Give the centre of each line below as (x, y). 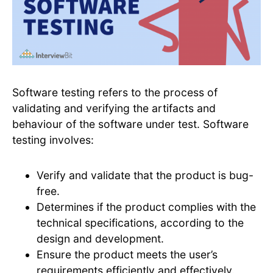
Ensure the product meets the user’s (127, 255)
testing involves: (53, 140)
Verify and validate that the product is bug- (145, 175)
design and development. (102, 239)
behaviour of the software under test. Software (130, 124)
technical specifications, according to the (140, 223)
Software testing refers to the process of (115, 93)
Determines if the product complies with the (146, 207)
